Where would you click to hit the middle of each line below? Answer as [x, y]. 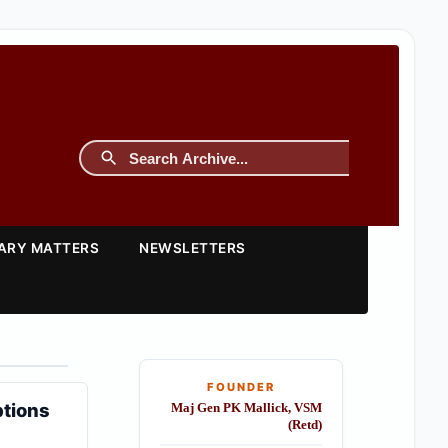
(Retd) [304, 425]
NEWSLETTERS [192, 248]
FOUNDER [240, 387]
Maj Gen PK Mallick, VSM [246, 408]
